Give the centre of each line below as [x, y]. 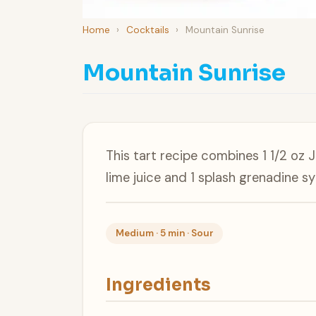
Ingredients [158, 285]
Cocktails [147, 30]
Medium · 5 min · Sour [164, 233]
